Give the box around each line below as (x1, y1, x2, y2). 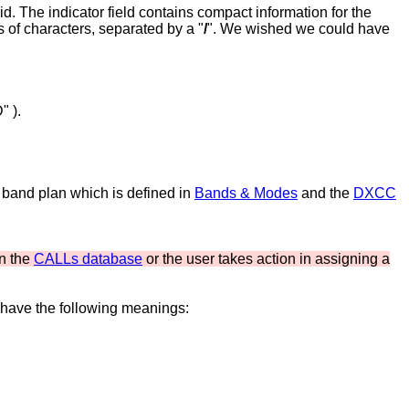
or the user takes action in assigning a (142, 251, 390, 267)
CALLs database (34, 251, 142, 267)
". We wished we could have (207, 21, 390, 37)
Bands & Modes (194, 185, 298, 201)
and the (298, 185, 353, 201)
